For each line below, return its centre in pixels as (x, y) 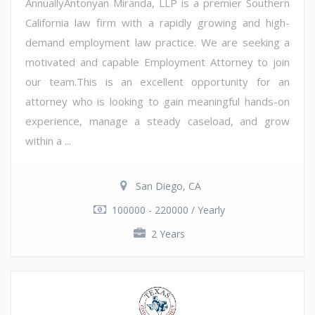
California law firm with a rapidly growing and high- (157, 23)
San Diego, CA (168, 186)
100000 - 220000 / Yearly (168, 210)
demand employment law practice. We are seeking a (157, 43)
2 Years (168, 234)
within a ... (48, 141)
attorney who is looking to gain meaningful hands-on (157, 102)
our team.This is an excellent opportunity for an (157, 82)
